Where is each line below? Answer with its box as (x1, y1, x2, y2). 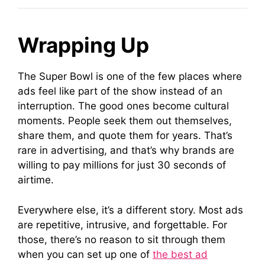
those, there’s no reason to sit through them (18, 233, 225, 245)
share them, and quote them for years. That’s (18, 130, 232, 141)
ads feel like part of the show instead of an (18, 85, 222, 97)
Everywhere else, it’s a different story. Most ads (18, 203, 243, 216)
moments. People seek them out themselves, (18, 115, 232, 127)
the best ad (153, 248, 208, 260)
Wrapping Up (18, 33, 149, 57)
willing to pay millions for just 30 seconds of (18, 159, 226, 171)
